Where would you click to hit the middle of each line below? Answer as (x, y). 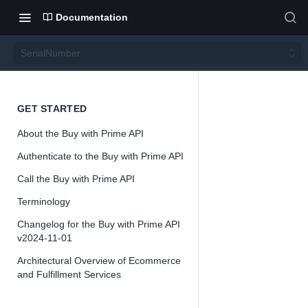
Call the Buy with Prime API (76, 179)
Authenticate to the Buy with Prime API (100, 156)
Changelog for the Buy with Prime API (99, 224)
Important (268, 270)
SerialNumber (51, 53)
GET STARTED (52, 109)
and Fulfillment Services (69, 274)
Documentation (92, 17)
